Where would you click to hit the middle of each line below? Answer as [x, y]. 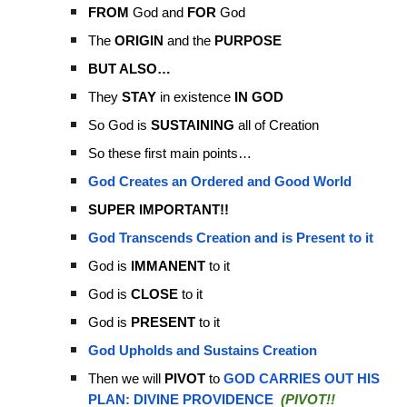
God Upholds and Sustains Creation [203, 351]
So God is [120, 125]
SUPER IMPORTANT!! [159, 210]
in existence [196, 97]
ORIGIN [139, 41]
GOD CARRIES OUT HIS [302, 379]
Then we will [127, 379]
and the [189, 41]
